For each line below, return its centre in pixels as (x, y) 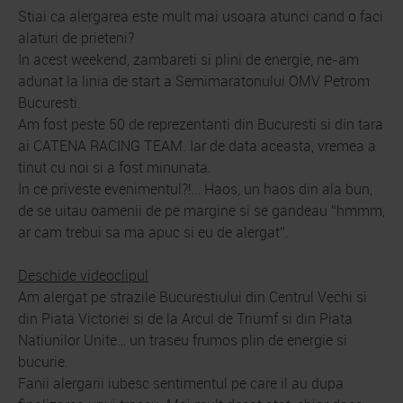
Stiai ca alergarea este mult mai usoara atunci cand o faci (201, 16)
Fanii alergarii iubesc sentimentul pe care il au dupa (181, 383)
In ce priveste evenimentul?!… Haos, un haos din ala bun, (195, 188)
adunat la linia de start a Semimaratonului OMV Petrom (194, 81)
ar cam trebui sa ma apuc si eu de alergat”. (153, 232)
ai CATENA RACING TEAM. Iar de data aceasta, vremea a (197, 145)
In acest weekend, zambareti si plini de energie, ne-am (188, 59)
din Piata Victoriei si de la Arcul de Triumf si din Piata (185, 318)
